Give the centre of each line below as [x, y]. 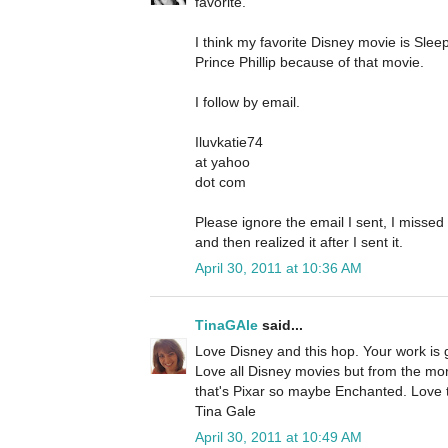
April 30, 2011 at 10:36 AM [278, 268]
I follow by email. [247, 102]
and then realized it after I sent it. [299, 242]
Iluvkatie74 [229, 142]
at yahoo [222, 162]
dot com [220, 182]
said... [280, 325]
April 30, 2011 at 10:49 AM [278, 437]
